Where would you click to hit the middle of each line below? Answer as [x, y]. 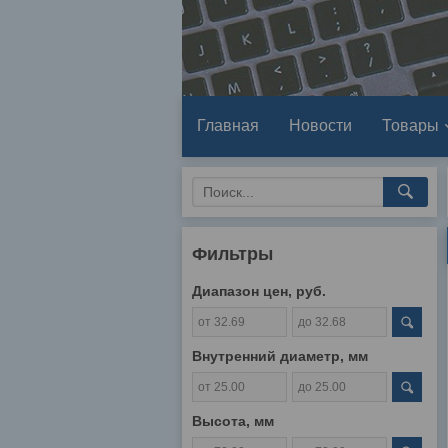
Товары [410, 126]
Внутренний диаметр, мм [280, 356]
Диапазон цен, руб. [259, 291]
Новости [320, 126]
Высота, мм [233, 421]
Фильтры [232, 254]
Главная [228, 126]
